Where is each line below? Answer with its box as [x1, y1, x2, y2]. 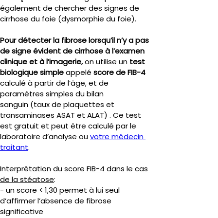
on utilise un [85, 56, 127, 67]
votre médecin [90, 131, 145, 142]
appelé [66, 67, 93, 77]
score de [93, 67, 126, 77]
